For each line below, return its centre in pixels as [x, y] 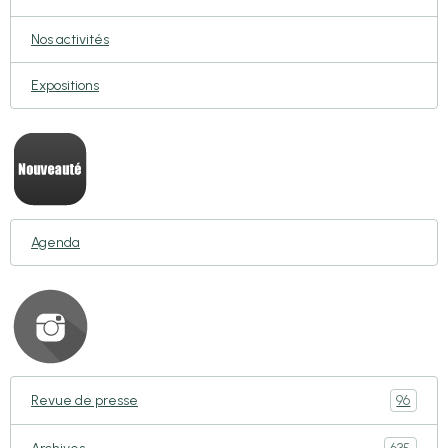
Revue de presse [84, 400]
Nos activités [70, 39]
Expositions [65, 85]
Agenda [55, 242]
